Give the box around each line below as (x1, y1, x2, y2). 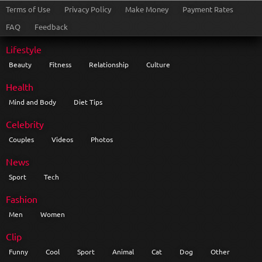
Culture (146, 59, 170, 69)
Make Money (125, 4, 168, 14)
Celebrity (6, 118, 44, 130)
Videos (51, 134, 73, 144)
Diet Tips (74, 96, 102, 106)
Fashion (6, 192, 37, 205)
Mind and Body (9, 96, 56, 106)
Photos (91, 134, 113, 144)
